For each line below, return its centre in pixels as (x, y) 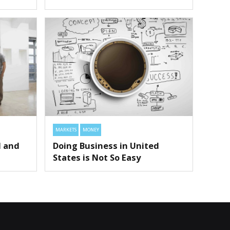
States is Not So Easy (97, 157)
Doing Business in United (106, 145)
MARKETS (66, 130)
